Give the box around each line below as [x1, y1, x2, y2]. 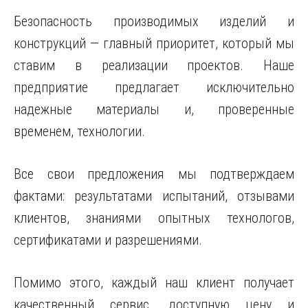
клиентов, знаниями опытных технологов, [14, 210, 294, 226]
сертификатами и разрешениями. [14, 232, 202, 248]
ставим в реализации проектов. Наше [14, 57, 294, 74]
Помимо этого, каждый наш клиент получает [14, 274, 294, 291]
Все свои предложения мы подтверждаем [14, 166, 294, 182]
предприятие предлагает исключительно [14, 79, 294, 96]
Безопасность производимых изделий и [14, 13, 294, 30]
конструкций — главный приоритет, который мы [14, 35, 294, 52]
